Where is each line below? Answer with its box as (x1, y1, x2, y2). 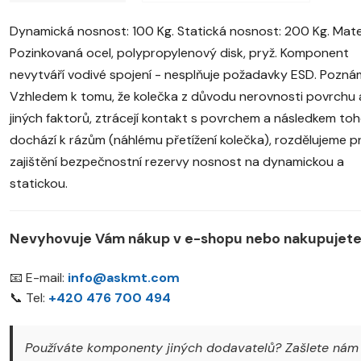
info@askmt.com (68, 268, 180, 286)
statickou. (10, 174, 68, 192)
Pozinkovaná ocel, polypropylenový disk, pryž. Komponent (10, 44, 349, 61)
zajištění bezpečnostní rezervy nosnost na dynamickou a (10, 152, 344, 170)
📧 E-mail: (10, 268, 68, 286)
